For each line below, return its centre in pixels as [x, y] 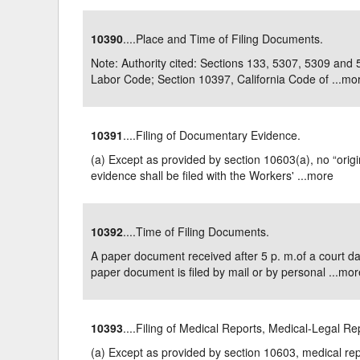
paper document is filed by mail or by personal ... [215, 272]
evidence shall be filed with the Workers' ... [199, 175]
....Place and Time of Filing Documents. [223, 39]
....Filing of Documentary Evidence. [212, 135]
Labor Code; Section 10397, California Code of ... [217, 79]
